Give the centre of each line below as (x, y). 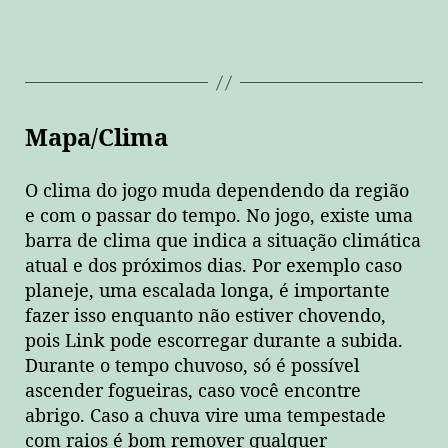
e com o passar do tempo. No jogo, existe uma (219, 216)
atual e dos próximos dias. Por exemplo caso (213, 266)
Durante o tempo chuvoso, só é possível (192, 366)
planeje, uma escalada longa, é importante (207, 291)
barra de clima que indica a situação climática (223, 241)
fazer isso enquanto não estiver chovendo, (205, 316)
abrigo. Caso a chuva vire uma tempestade (205, 416)
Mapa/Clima (96, 139)
